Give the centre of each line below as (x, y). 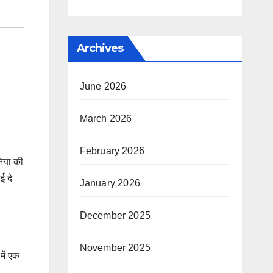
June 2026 (103, 86)
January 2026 (110, 183)
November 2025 (115, 248)
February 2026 (112, 151)
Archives (100, 48)
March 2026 (106, 119)
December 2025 (115, 215)
